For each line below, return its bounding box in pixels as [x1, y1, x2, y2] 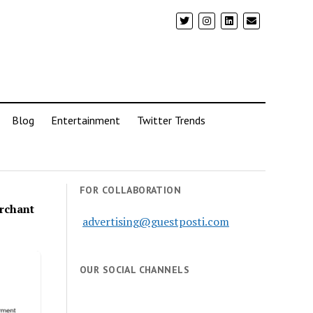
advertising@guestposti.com [82, 214, 230, 229]
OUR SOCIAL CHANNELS [80, 263, 189, 276]
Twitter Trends [136, 113, 205, 127]
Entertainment [50, 113, 120, 127]
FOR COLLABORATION [80, 184, 182, 196]
